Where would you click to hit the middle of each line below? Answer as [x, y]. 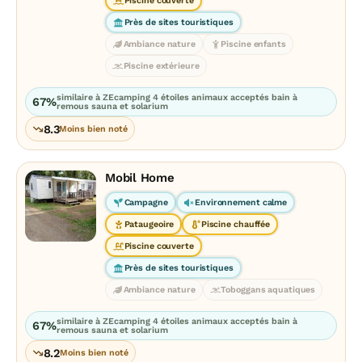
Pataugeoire [149, 224]
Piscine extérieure [161, 66]
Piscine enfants [253, 44]
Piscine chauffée [236, 224]
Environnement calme [241, 202]
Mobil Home [140, 178]
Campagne [146, 202]
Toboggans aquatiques [268, 290]
